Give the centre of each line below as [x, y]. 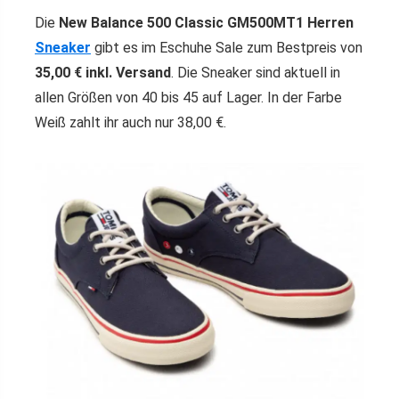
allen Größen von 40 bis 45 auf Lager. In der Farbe [188, 98]
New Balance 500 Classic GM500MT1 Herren [206, 23]
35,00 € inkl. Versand [103, 73]
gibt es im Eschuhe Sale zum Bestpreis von [227, 48]
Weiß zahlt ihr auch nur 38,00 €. [130, 122]
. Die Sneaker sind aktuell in [256, 73]
